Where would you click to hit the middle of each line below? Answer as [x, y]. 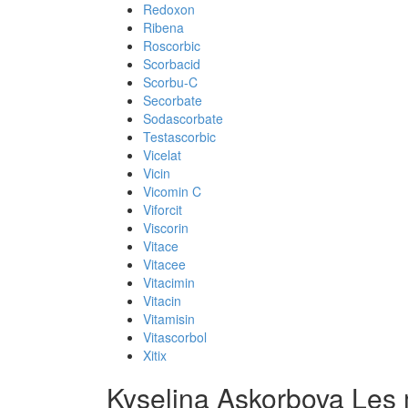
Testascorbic [179, 137]
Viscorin [166, 228]
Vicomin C [172, 191]
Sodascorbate [183, 118]
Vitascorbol [175, 337]
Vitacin [162, 301]
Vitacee [164, 264]
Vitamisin [169, 319]
